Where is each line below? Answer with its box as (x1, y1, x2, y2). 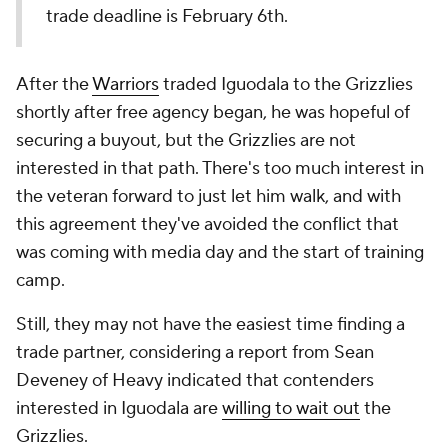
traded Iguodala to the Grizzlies (159, 73, 413, 96)
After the (16, 73, 92, 96)
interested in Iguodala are (16, 397, 222, 420)
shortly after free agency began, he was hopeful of (16, 101, 410, 124)
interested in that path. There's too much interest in (16, 157, 424, 180)
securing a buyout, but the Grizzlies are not (16, 129, 356, 152)
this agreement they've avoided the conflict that (16, 213, 399, 236)
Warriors (92, 73, 159, 96)
